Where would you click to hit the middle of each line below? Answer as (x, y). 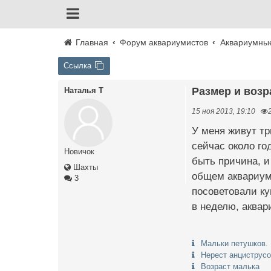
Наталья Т (84, 90)
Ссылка (77, 66)
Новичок (79, 152)
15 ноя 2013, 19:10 (224, 111)
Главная (91, 42)
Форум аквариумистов (164, 42)
